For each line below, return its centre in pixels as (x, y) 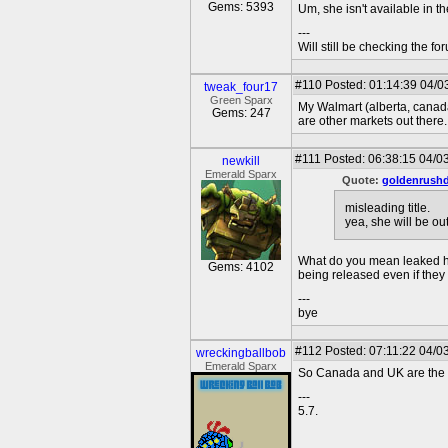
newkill (241, 161)
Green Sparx (241, 100)
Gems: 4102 (241, 267)
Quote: (362, 180)
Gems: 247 (241, 113)
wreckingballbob (241, 353)
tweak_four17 (241, 87)
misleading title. (387, 208)
